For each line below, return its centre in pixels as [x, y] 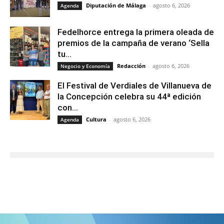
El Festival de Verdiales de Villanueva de [134, 85]
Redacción [131, 65]
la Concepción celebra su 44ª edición [129, 96]
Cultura [96, 119]
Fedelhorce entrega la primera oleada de [136, 32]
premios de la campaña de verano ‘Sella [133, 43]
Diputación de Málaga [116, 5]
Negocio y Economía [85, 66]
